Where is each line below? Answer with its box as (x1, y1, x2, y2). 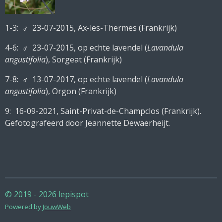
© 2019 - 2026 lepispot (5, 189, 89, 200)
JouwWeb (43, 202, 71, 211)
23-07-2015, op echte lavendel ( (32, 42, 147, 54)
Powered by (5, 202, 43, 211)
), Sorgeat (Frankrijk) (46, 54, 122, 65)
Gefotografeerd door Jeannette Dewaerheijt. (5, 117, 170, 129)
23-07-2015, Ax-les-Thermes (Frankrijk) (32, 22, 177, 34)
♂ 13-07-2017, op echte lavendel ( (22, 74, 147, 85)
